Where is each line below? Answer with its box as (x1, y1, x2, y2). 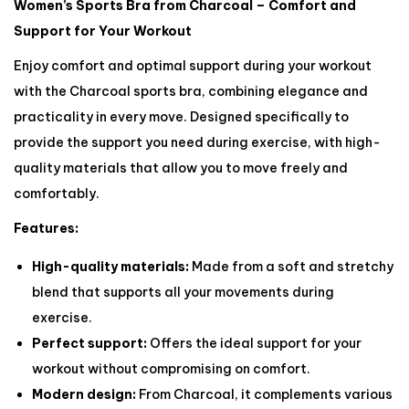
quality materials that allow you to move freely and (14, 160, 348, 176)
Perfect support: (32, 335, 147, 351)
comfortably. (14, 185, 100, 202)
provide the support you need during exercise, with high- (14, 134, 381, 151)
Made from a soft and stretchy (189, 258, 393, 275)
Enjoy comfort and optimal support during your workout (14, 58, 372, 74)
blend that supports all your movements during (32, 284, 334, 300)
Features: (14, 220, 79, 236)
